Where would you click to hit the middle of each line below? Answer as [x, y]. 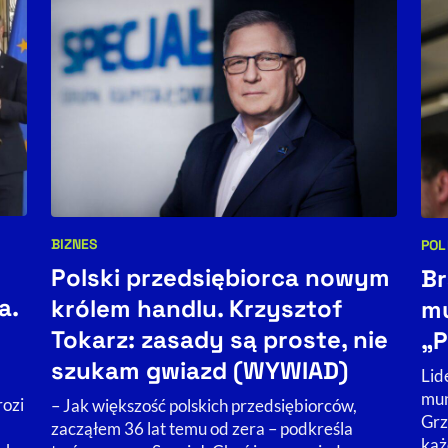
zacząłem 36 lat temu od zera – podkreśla [201, 429]
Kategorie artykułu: [125, 257]
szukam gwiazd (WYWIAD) [199, 371]
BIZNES [74, 244]
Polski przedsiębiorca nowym [220, 278]
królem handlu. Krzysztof [196, 309]
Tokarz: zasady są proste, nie [219, 340]
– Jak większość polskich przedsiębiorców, [203, 406]
